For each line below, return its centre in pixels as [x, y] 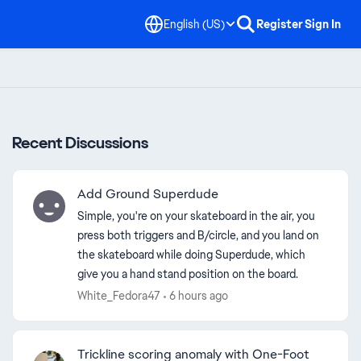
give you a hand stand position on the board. [188, 274]
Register [280, 24]
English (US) [194, 24]
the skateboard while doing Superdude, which [191, 255]
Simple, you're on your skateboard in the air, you [196, 216]
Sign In [323, 24]
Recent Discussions [80, 143]
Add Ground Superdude [148, 194]
